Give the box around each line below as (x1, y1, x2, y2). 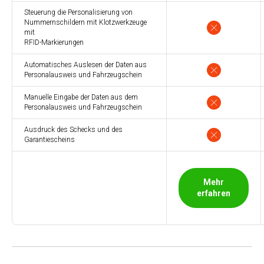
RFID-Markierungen (24, 38, 84, 47)
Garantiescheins (24, 135, 75, 144)
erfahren (197, 188, 230, 198)
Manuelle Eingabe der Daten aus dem (24, 93, 138, 101)
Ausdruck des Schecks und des (24, 125, 123, 134)
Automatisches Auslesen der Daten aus (24, 60, 147, 69)
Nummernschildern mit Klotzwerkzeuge (24, 18, 147, 27)
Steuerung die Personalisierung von (24, 8, 133, 16)
